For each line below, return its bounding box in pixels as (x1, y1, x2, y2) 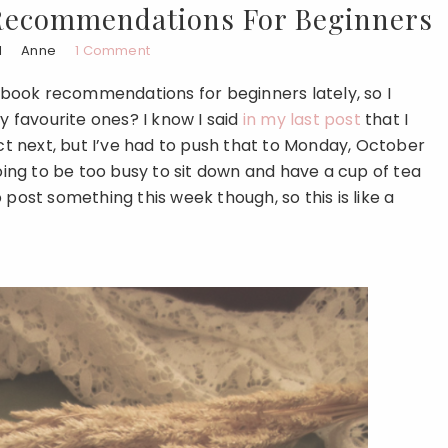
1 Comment (75, 41, 151, 60)
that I (360, 108, 409, 131)
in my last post (238, 108, 361, 131)
